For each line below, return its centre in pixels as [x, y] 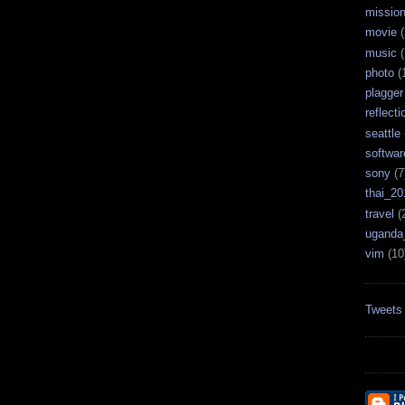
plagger [384, 93]
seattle [383, 133]
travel [380, 213]
